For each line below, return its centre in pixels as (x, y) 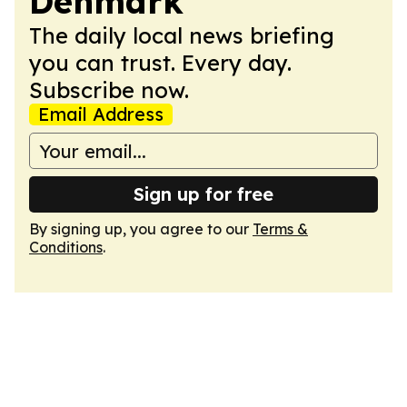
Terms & (280, 229)
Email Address (101, 114)
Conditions (66, 247)
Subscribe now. (109, 90)
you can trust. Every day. (160, 63)
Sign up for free (203, 194)
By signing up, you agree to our (141, 229)
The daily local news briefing (182, 35)
